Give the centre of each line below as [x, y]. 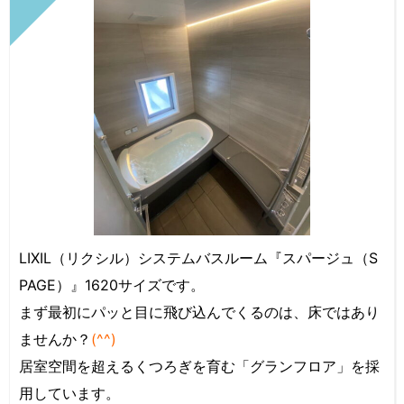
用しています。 [69, 393]
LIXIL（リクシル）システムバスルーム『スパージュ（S [198, 257]
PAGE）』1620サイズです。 [112, 285]
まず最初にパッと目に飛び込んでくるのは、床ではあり [199, 312]
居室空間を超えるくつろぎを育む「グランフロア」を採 [199, 366]
